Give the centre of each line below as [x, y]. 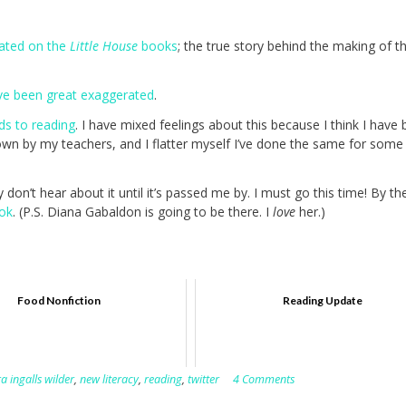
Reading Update [322, 301]
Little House [106, 45]
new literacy [109, 380]
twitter [203, 380]
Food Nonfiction [59, 301]
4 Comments [264, 380]
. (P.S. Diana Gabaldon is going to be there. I [143, 211]
